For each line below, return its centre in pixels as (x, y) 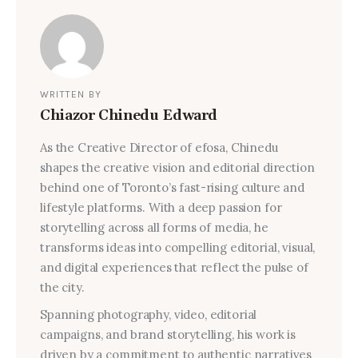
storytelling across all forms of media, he (154, 227)
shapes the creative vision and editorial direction (177, 167)
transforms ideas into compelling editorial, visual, (177, 247)
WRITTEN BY (70, 95)
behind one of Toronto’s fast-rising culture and (172, 187)
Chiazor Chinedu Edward (129, 115)
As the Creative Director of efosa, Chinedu (159, 147)
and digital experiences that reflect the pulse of (174, 267)
